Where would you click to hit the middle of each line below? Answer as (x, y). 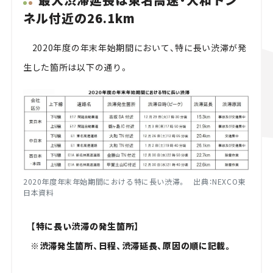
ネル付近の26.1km (79, 18)
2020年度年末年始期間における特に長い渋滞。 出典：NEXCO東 (134, 182)
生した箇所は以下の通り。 (76, 67)
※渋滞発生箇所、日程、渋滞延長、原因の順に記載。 (131, 246)
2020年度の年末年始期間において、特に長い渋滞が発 (135, 47)
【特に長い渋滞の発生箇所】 (85, 226)
